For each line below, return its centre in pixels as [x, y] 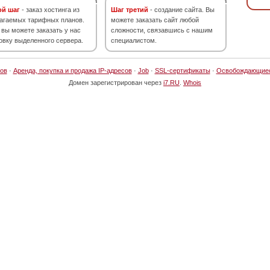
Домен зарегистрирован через [116, 83]
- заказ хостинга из [50, 10]
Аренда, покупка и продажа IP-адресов [72, 71]
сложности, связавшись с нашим [162, 30]
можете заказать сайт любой [155, 20]
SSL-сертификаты [182, 71]
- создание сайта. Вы [181, 10]
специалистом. [134, 40]
